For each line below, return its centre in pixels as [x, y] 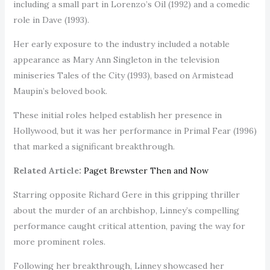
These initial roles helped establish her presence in [117, 115]
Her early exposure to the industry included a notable [121, 44]
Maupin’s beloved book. [61, 91]
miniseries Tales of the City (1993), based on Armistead [123, 75]
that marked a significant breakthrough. [95, 146]
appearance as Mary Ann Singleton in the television [116, 59]
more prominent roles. [59, 241]
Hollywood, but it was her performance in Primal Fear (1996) [135, 130]
